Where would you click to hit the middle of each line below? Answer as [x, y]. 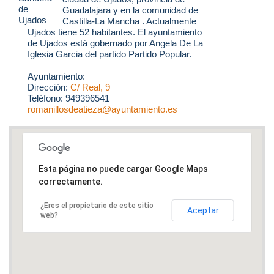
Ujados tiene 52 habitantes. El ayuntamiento [115, 32]
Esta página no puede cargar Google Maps [123, 168]
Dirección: [49, 87]
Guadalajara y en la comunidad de [130, 10]
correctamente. [70, 181]
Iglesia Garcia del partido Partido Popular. [109, 54]
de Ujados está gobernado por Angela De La [115, 43]
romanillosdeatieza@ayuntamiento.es [102, 109]
